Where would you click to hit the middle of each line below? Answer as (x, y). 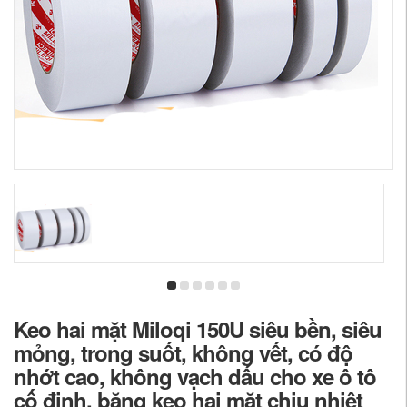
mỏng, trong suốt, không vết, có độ (183, 352)
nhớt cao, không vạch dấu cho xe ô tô (195, 376)
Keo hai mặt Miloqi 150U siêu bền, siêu (198, 329)
